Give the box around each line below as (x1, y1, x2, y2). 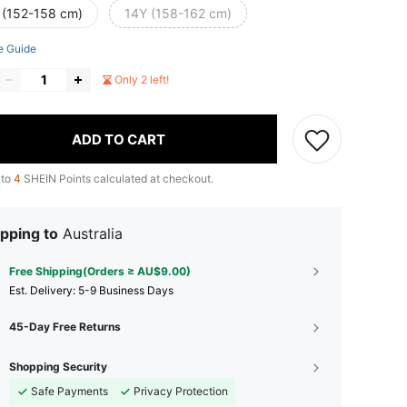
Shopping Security (9, 360, 107, 373)
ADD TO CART (72, 130, 165, 148)
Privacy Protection (134, 384, 228, 398)
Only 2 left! (114, 73, 169, 86)
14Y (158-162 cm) (124, 5, 232, 21)
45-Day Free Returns (9, 320, 121, 333)
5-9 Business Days (78, 283, 174, 297)
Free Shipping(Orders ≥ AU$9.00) (9, 264, 191, 278)
